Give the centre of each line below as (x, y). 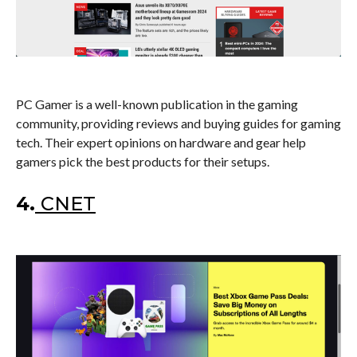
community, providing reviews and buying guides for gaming (178, 124)
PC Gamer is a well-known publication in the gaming (157, 104)
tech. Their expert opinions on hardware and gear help (161, 143)
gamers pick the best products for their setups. (143, 162)
